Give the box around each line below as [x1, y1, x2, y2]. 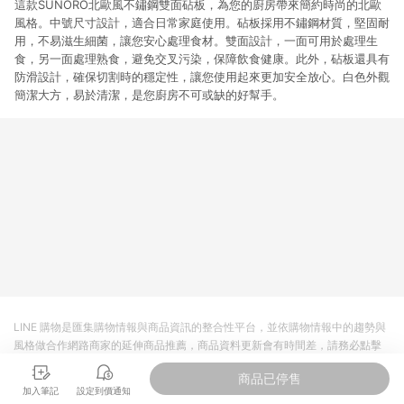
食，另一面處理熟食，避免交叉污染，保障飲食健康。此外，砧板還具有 [14, 51, 390, 66]
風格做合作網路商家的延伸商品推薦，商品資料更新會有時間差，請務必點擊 [14, 338, 381, 352]
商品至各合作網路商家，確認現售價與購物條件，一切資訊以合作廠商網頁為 [14, 356, 381, 370]
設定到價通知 [77, 384, 131, 397]
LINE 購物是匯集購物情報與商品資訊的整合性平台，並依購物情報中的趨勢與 [14, 320, 386, 334]
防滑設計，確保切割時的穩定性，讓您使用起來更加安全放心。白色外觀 [14, 69, 390, 84]
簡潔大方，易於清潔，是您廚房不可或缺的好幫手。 [14, 87, 284, 102]
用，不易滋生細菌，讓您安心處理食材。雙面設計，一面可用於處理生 [14, 33, 378, 48]
